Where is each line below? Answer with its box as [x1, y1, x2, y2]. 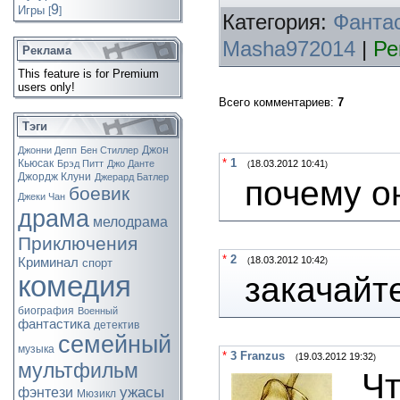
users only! [18, 80, 75, 94]
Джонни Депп [18, 145, 77, 155]
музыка [18, 343, 54, 355]
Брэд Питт [57, 158, 104, 169]
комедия [18, 270, 131, 303]
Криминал [18, 255, 79, 270]
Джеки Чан [18, 191, 65, 202]
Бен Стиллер [80, 145, 138, 155]
